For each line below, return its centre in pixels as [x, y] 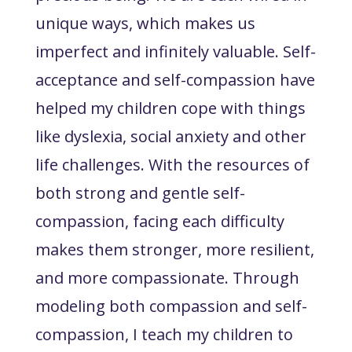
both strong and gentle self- [140, 192]
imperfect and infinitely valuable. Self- [175, 51]
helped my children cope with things [170, 108]
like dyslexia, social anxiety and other [170, 136]
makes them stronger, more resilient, [174, 249]
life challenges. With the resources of [172, 164]
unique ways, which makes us [145, 23]
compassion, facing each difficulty [159, 221]
